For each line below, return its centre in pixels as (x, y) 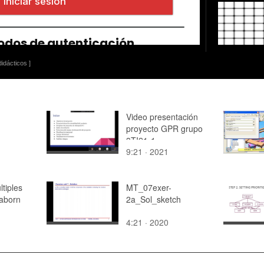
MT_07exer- (149, 187)
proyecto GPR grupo (164, 128)
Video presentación (162, 116)
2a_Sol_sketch (154, 199)
